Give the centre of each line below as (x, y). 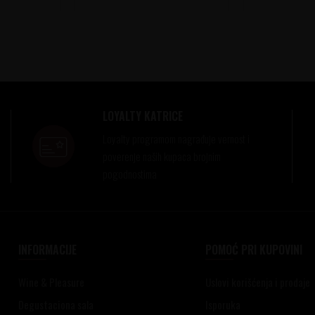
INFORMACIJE (47, 249)
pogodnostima (129, 173)
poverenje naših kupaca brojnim (161, 156)
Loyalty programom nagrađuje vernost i (176, 138)
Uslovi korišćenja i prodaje (258, 282)
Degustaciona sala (56, 304)
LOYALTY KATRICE (142, 116)
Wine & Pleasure (51, 282)
